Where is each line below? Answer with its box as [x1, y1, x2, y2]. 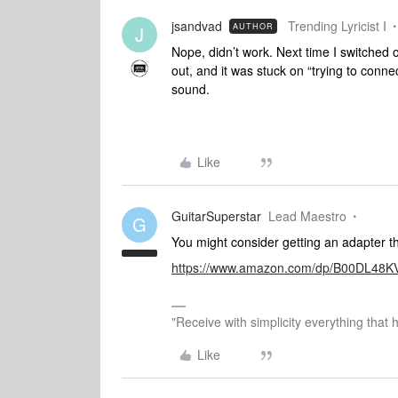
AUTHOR [233, 20, 274, 32]
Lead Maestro [268, 207, 346, 225]
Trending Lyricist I [288, 17, 386, 35]
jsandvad [171, 17, 222, 35]
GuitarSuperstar [171, 207, 261, 225]
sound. [171, 80, 210, 98]
